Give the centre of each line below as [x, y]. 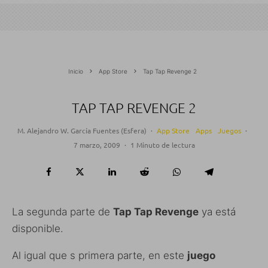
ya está [217, 211]
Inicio [76, 71]
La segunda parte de [63, 211]
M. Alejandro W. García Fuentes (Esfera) [82, 130]
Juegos [229, 130]
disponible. [38, 228]
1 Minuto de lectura [162, 144]
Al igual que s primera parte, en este [100, 255]
